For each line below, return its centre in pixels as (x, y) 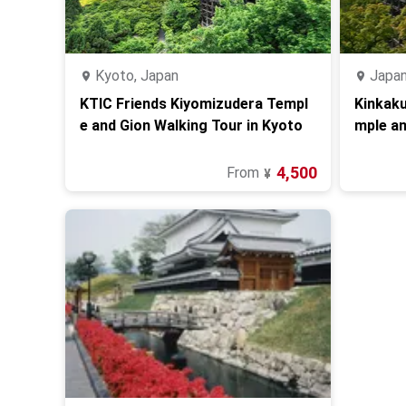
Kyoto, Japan (137, 76)
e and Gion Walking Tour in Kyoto (191, 126)
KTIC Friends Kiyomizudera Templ (194, 104)
